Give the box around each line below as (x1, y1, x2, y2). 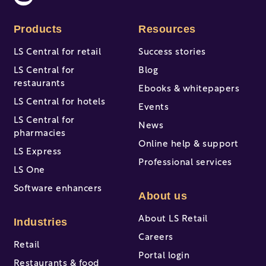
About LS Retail (138, 214, 208, 224)
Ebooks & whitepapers (138, 84, 239, 94)
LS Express (13, 147, 62, 157)
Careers (138, 233, 173, 242)
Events (138, 103, 169, 112)
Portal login (138, 251, 189, 261)
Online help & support (138, 140, 239, 149)
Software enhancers (13, 184, 102, 194)
